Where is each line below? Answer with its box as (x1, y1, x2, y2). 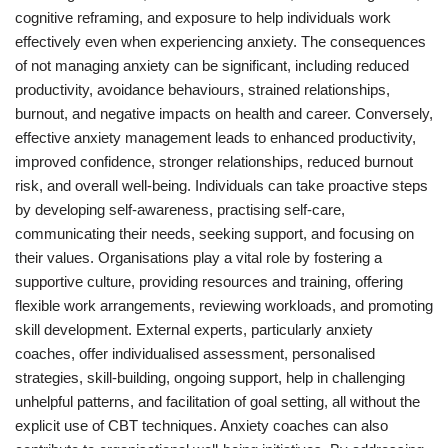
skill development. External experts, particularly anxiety (15, 321, 373, 338)
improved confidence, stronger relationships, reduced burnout (15, 153, 413, 170)
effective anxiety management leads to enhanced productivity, (15, 129, 416, 146)
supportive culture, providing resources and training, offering (15, 273, 403, 290)
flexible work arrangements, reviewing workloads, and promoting (15, 297, 433, 314)
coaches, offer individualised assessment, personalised (15, 345, 375, 362)
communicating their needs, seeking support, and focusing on (15, 225, 414, 242)
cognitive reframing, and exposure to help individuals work (15, 9, 391, 26)
